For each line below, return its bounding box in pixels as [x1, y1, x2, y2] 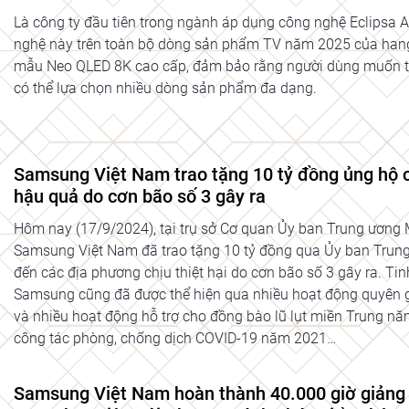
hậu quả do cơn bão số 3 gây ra [14, 185, 266, 208]
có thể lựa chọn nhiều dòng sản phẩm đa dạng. [14, 79, 317, 98]
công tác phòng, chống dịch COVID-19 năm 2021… [14, 330, 336, 348]
